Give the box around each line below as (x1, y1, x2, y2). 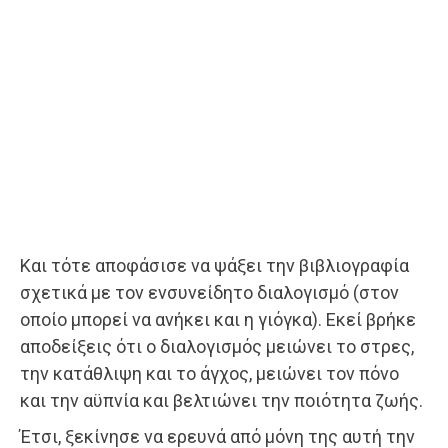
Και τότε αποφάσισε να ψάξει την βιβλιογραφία (20, 254, 409, 276)
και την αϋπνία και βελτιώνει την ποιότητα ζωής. (20, 389, 423, 411)
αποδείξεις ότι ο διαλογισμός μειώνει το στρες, (20, 335, 414, 357)
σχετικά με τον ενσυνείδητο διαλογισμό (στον (20, 281, 399, 303)
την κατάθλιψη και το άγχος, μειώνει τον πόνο (20, 362, 399, 384)
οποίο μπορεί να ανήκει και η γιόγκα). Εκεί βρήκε (20, 308, 416, 330)
